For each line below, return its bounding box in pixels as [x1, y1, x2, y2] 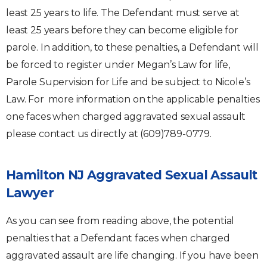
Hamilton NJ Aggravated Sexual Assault [6, 167, 257, 182]
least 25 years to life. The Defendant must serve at [6, 7, 240, 18]
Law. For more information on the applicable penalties [6, 94, 260, 105]
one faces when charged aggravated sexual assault [6, 111, 246, 122]
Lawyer [6, 185, 54, 200]
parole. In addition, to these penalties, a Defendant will [6, 42, 259, 53]
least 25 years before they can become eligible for [6, 24, 238, 36]
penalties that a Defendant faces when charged [6, 232, 230, 244]
